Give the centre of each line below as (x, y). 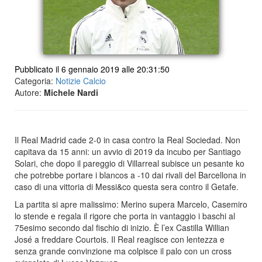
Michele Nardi (71, 92)
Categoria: (35, 81)
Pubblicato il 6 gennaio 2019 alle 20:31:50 (92, 69)
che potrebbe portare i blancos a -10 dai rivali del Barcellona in (130, 175)
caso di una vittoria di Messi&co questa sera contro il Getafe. (127, 187)
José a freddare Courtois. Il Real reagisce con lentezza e (120, 239)
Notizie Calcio (81, 81)
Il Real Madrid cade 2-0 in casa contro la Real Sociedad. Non (127, 140)
